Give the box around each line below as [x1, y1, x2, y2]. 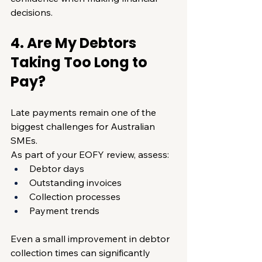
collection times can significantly [11, 246, 153, 258]
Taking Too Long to [11, 52, 150, 72]
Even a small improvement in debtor [11, 232, 172, 244]
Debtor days [29, 162, 84, 174]
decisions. [11, 6, 53, 18]
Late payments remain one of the [11, 106, 158, 118]
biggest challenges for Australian [11, 120, 157, 132]
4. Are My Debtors [11, 33, 139, 53]
